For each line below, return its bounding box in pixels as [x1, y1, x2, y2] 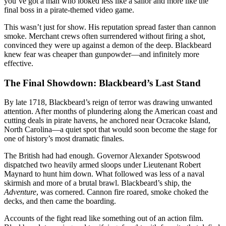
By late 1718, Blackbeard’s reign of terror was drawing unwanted [4, 98, 212, 107]
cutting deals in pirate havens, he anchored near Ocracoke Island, [4, 116, 210, 125]
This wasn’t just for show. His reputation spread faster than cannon [4, 23, 216, 32]
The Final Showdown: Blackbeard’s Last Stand [4, 77, 201, 88]
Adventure [4, 188, 36, 197]
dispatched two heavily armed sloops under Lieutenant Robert [4, 160, 201, 169]
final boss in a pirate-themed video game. [4, 6, 134, 15]
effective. [4, 59, 33, 68]
